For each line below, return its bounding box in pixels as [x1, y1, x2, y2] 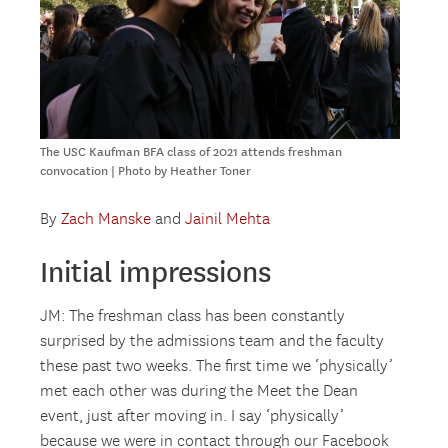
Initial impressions [40, 255, 272, 290]
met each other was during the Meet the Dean [40, 382, 359, 402]
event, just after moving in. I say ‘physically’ [40, 407, 345, 427]
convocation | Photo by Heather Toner [40, 163, 252, 180]
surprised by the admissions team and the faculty [40, 332, 385, 352]
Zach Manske [61, 210, 152, 230]
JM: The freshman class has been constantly [40, 307, 346, 327]
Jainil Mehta [185, 210, 271, 230]
